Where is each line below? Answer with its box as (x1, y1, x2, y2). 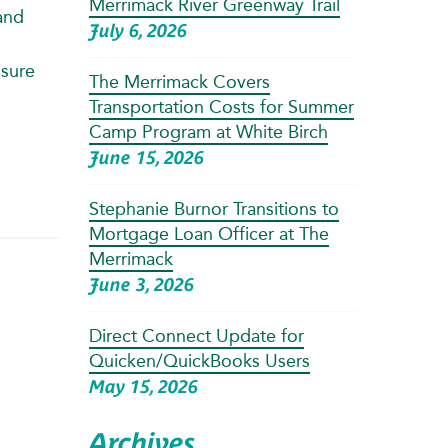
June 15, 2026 (88, 146, 204, 168)
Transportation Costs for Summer (88, 95, 354, 118)
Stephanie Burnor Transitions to (88, 197, 339, 220)
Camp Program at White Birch (88, 120, 328, 143)
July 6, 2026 (88, 19, 187, 41)
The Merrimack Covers (88, 70, 270, 93)
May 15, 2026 (88, 375, 198, 397)
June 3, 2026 (88, 273, 194, 295)
